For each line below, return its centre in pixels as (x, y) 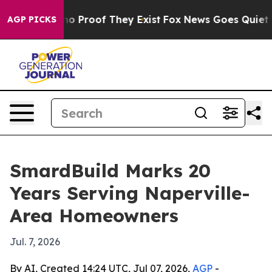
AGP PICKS (32, 19)
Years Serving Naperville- (130, 193)
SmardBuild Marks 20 (110, 171)
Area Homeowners (94, 216)
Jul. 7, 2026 (35, 242)
